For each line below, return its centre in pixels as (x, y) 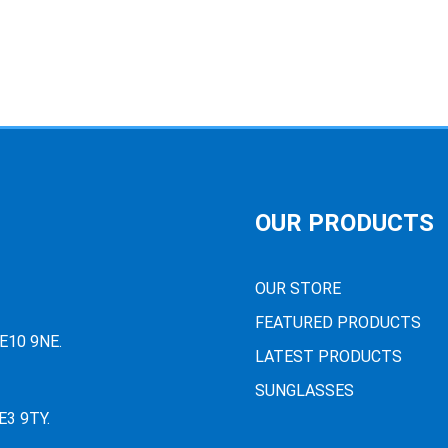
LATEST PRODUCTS (328, 357)
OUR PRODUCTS (344, 223)
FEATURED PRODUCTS (337, 323)
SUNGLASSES (304, 391)
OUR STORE (297, 289)
